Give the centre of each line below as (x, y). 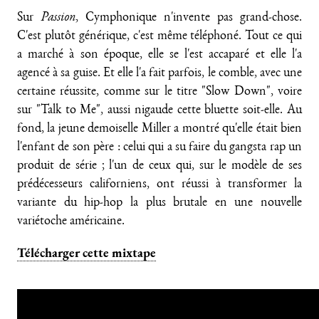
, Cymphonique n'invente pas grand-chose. (189, 18)
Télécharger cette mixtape (87, 253)
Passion (58, 18)
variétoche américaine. (71, 221)
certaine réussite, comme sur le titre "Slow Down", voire (159, 92)
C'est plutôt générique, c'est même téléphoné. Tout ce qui (159, 36)
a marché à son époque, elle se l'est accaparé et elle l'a (159, 55)
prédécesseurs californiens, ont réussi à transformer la (159, 184)
